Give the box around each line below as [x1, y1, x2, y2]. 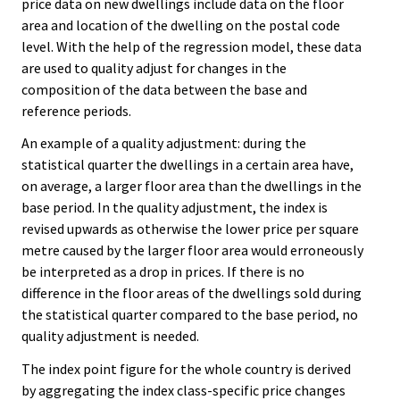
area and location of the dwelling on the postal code [21, 15, 340, 34]
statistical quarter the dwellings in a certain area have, [21, 155, 354, 174]
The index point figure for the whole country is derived [21, 360, 351, 379]
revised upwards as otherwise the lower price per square [21, 220, 359, 238]
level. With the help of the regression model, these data [21, 37, 362, 55]
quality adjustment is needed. [21, 327, 199, 346]
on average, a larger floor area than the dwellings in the [21, 177, 362, 196]
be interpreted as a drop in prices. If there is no [21, 262, 304, 281]
